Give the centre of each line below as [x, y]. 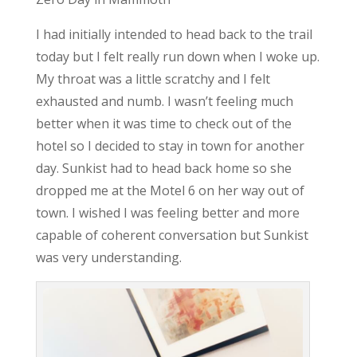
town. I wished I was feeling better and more [167, 212]
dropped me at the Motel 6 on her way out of [170, 190]
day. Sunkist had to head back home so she [163, 168]
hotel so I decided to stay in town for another [170, 145]
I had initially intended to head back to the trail [174, 34]
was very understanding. [108, 257]
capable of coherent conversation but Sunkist [172, 235]
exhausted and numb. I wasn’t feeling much [164, 101]
